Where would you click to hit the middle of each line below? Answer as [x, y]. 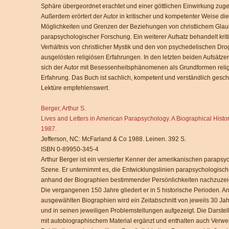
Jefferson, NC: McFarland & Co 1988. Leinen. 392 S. [113, 139]
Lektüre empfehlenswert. [75, 88]
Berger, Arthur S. [63, 108]
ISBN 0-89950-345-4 [70, 149]
